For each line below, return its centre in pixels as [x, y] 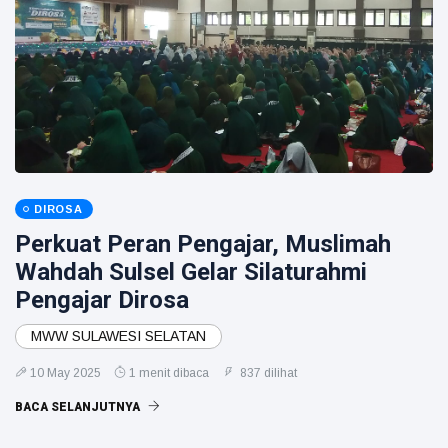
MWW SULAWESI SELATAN [118, 336]
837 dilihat [267, 373]
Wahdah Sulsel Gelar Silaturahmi [191, 272]
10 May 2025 [65, 373]
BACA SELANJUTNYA [79, 407]
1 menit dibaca [169, 373]
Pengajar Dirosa [102, 300]
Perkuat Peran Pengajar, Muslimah [203, 244]
